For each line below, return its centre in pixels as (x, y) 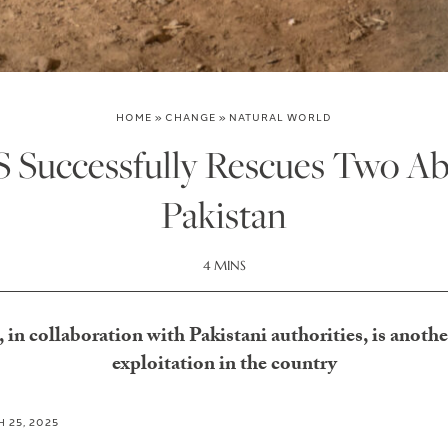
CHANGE (190, 116)
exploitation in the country (224, 366)
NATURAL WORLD (280, 116)
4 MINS (224, 265)
